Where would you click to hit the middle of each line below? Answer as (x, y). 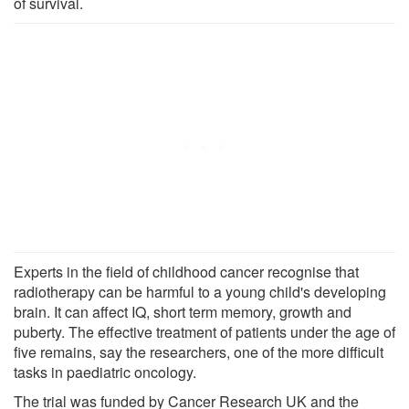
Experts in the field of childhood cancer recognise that (186, 271)
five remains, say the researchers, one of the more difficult (199, 351)
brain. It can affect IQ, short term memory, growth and (183, 311)
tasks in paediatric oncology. (105, 372)
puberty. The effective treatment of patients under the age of (204, 331)
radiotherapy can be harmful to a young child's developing (200, 291)
